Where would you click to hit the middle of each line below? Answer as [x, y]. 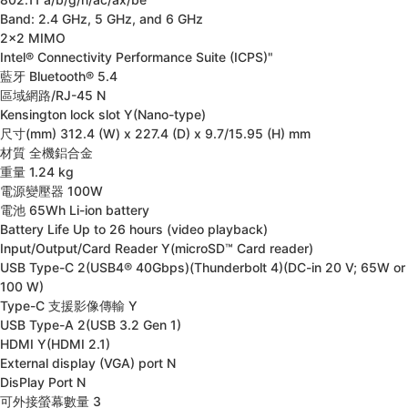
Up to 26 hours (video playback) [170, 229]
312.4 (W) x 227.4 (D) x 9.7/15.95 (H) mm [185, 133]
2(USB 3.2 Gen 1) [129, 325]
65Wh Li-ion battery [89, 210]
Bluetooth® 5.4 [73, 76]
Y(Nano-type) [165, 114]
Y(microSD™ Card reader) [237, 248]
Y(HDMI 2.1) [74, 344]
